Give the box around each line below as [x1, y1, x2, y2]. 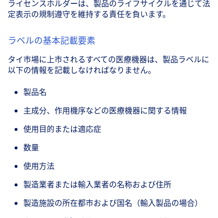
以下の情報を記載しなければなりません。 [8, 65, 156, 76]
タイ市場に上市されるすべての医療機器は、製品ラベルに [8, 54, 209, 65]
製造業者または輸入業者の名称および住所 [23, 179, 171, 190]
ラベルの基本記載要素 [8, 35, 95, 47]
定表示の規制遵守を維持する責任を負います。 [8, 9, 170, 20]
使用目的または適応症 [23, 123, 101, 134]
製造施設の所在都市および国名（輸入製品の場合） [23, 197, 202, 208]
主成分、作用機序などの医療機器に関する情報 [23, 105, 187, 116]
